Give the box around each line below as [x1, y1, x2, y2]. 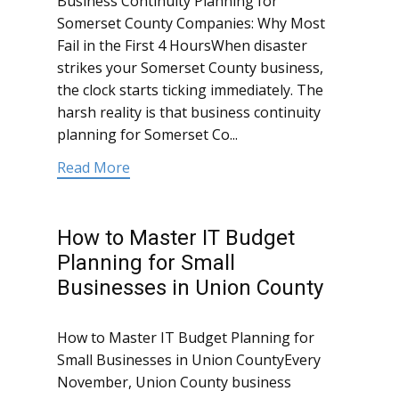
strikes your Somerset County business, [57, 58, 323, 78]
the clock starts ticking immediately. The [57, 80, 323, 101]
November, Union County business [57, 372, 291, 393]
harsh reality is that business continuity [57, 102, 321, 123]
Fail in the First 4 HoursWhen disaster [57, 36, 307, 56]
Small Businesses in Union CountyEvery [57, 350, 321, 370]
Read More [57, 158, 130, 178]
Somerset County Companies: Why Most [57, 13, 325, 34]
